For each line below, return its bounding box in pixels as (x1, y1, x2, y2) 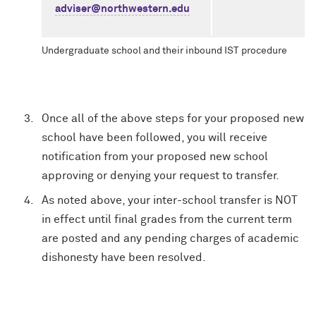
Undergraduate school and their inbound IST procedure (42, 46, 288, 56)
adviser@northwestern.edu (55, 4, 190, 14)
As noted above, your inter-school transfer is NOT (42, 195, 298, 206)
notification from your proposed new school (42, 151, 269, 162)
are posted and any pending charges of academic (42, 233, 300, 244)
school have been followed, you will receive (42, 132, 268, 143)
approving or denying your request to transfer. (42, 170, 280, 181)
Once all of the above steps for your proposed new (42, 113, 305, 124)
